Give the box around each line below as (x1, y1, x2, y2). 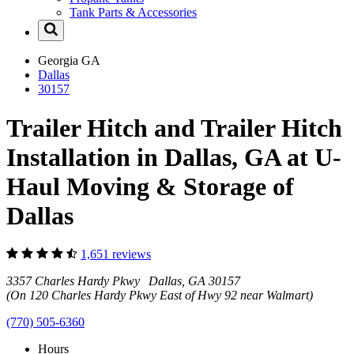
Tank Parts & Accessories (70, 6, 197, 20)
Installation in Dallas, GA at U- (6, 142, 341, 171)
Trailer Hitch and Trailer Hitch (6, 113, 342, 142)
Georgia (38, 54, 81, 68)
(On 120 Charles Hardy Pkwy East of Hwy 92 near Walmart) (6, 288, 313, 303)
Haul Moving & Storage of (6, 171, 294, 201)
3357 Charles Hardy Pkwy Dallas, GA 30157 (6, 274, 240, 288)
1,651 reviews (81, 247, 151, 262)
